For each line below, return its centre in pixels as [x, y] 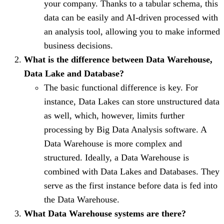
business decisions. [78, 45]
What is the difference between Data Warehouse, [118, 59]
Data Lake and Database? [74, 73]
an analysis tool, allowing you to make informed [132, 31]
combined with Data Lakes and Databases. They [132, 171]
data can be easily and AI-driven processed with [131, 17]
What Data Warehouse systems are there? [105, 213]
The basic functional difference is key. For [121, 87]
